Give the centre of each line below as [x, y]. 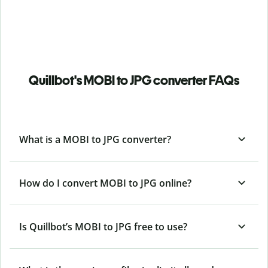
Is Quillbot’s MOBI [60, 227]
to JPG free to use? [145, 227]
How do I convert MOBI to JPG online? [105, 183]
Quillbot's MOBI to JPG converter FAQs [134, 81]
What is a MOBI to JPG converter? [95, 140]
